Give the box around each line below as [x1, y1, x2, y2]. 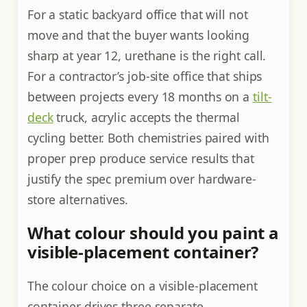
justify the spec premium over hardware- [27, 171, 256, 188]
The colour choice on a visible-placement [27, 278, 258, 295]
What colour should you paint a [27, 221, 279, 245]
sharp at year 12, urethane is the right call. [27, 47, 267, 64]
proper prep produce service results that [27, 150, 254, 167]
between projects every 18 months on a [27, 88, 254, 106]
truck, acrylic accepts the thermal [53, 109, 240, 126]
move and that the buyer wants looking [27, 27, 250, 44]
